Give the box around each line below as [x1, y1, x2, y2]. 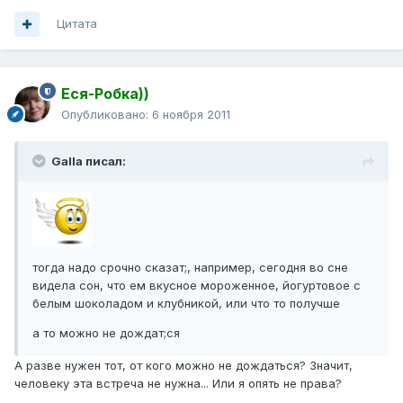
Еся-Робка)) [61, 85, 149, 103]
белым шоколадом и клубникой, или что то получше [32, 296, 340, 311]
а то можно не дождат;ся [32, 326, 180, 341]
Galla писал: [51, 154, 126, 169]
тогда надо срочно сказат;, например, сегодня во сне [32, 260, 348, 275]
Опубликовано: [61, 107, 152, 122]
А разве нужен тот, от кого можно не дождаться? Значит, [14, 358, 353, 373]
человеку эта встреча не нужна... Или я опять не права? [14, 376, 342, 391]
